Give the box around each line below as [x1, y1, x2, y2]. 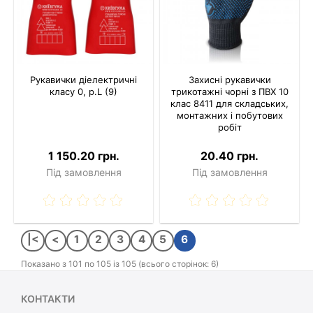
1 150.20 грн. [48, 149, 119, 163]
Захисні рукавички [188, 74, 271, 86]
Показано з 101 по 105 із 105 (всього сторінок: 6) [21, 259, 219, 270]
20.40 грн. [201, 149, 259, 163]
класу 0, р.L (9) [50, 86, 117, 98]
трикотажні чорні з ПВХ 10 [170, 86, 289, 98]
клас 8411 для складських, [170, 98, 289, 110]
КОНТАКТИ [21, 293, 75, 305]
